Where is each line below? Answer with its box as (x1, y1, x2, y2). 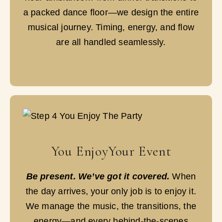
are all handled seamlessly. (56, 37, 166, 47)
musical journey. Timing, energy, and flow (27, 22, 195, 32)
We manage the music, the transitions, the (25, 201, 197, 211)
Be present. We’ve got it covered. (26, 171, 170, 181)
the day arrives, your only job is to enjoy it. (25, 186, 197, 196)
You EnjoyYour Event (51, 142, 171, 160)
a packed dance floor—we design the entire (23, 7, 199, 17)
